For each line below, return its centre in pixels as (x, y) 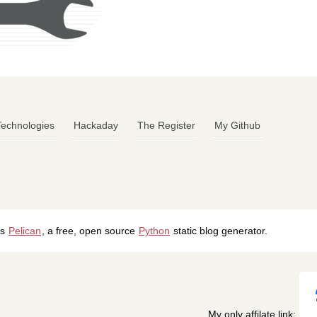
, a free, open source (90, 230)
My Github (237, 126)
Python (154, 230)
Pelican (25, 230)
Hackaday (96, 126)
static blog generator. (219, 230)
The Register (166, 126)
